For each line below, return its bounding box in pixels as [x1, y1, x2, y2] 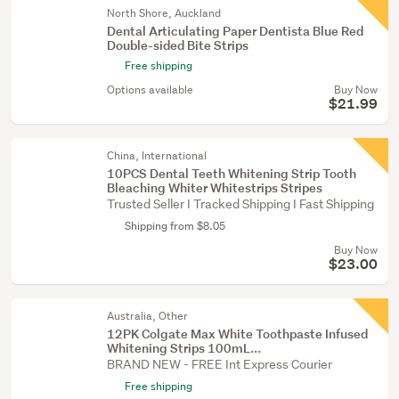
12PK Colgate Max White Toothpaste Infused [107, 325, 368, 342]
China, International [107, 148, 207, 163]
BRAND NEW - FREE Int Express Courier [107, 356, 332, 372]
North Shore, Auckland [107, 5, 221, 20]
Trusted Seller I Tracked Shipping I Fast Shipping [107, 196, 374, 212]
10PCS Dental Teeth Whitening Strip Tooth [107, 165, 356, 182]
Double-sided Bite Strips [107, 37, 248, 53]
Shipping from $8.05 [125, 218, 225, 233]
